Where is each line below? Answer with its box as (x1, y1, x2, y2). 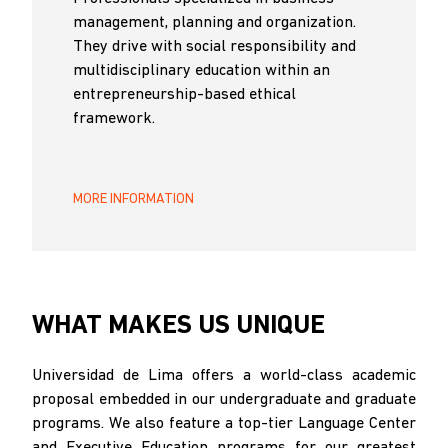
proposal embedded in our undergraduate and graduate (32, 391, 416, 408)
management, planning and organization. (73, 14, 356, 31)
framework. (73, 110, 155, 127)
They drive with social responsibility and (73, 38, 356, 55)
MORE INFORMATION (73, 191, 194, 207)
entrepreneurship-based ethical (73, 86, 296, 103)
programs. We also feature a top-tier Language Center (32, 415, 416, 432)
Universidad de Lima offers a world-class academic (32, 367, 416, 384)
